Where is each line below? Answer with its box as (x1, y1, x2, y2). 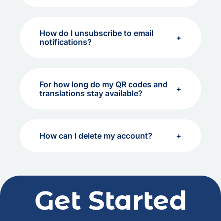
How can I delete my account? (39, 131, 152, 141)
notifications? (39, 37, 92, 47)
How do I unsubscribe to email (39, 28, 153, 38)
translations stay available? (39, 88, 143, 98)
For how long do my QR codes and (39, 79, 168, 89)
